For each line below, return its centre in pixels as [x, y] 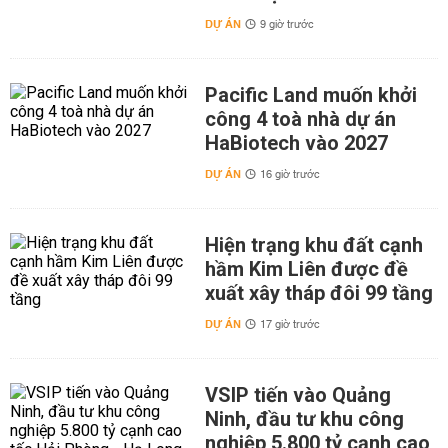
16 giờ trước [289, 175]
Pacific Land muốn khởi [310, 95]
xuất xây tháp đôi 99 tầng [318, 293]
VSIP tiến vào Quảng [297, 395]
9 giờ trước [286, 25]
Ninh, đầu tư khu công [304, 419]
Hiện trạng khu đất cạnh [313, 245]
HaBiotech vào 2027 [296, 143]
